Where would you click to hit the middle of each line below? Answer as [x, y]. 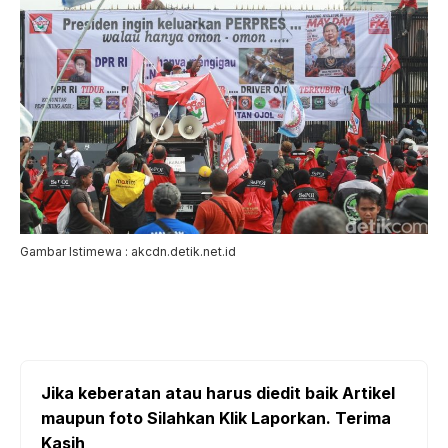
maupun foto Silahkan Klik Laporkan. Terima [216, 418]
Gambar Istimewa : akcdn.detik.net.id [128, 252]
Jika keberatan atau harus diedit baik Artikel [218, 393]
